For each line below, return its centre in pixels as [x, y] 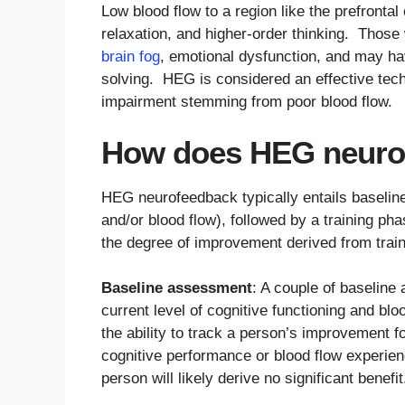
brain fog [131, 56]
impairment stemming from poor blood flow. [247, 101]
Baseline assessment [177, 288]
